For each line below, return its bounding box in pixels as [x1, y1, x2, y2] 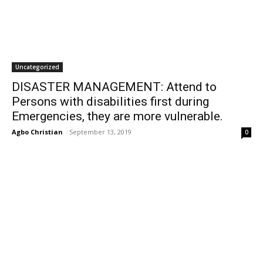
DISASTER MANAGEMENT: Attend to [12, 80, 217, 94]
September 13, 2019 [69, 127, 131, 136]
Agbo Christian [12, 127, 63, 136]
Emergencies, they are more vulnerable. [12, 109, 223, 123]
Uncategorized [15, 63, 59, 71]
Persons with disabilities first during [12, 95, 209, 109]
